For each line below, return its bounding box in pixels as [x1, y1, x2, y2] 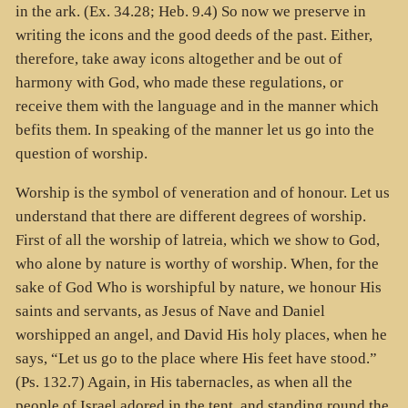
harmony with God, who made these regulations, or [15, 74, 343, 92]
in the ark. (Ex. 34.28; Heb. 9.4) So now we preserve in [15, 3, 366, 21]
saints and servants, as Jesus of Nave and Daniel [15, 301, 325, 320]
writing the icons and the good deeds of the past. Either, [15, 26, 372, 45]
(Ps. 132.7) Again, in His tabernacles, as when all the [15, 372, 352, 391]
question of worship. [15, 145, 148, 163]
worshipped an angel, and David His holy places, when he [15, 325, 387, 343]
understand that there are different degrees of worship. [15, 207, 366, 225]
